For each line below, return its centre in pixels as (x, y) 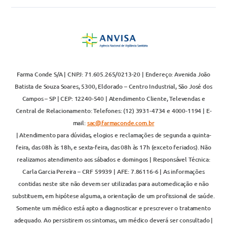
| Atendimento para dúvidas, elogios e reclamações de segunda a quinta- (113, 135)
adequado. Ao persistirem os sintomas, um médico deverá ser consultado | (113, 220)
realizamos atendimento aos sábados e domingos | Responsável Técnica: (113, 159)
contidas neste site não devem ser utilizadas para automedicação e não (113, 184)
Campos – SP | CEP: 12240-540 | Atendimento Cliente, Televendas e (113, 99)
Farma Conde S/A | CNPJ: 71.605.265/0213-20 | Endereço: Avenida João (113, 74)
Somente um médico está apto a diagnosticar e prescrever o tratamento (113, 208)
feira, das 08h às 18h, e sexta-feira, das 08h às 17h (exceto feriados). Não (113, 147)
